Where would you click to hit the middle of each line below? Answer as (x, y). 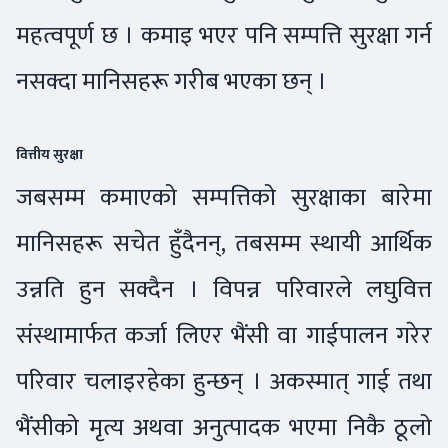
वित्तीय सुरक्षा (49, 155)
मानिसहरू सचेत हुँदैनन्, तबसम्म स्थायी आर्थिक (224, 244)
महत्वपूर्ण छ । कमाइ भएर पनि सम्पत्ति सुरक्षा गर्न (224, 36)
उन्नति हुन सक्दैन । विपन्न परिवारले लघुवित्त (224, 290)
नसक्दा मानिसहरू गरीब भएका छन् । (174, 82)
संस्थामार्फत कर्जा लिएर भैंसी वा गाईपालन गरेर (224, 336)
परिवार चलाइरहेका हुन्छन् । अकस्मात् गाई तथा (224, 382)
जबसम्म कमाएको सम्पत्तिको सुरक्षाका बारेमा (224, 198)
